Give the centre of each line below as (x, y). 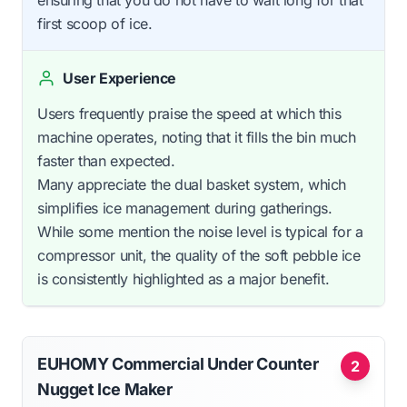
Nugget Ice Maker (105, 389)
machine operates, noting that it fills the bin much (197, 137)
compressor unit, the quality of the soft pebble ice (199, 255)
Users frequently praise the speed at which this (189, 113)
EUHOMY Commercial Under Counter (178, 363)
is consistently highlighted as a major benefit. (184, 278)
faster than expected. (106, 160)
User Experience (119, 78)
